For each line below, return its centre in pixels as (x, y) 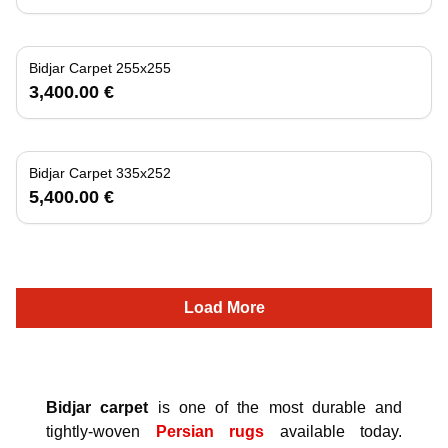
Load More (224, 307)
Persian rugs (209, 431)
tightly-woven (101, 431)
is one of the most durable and (275, 407)
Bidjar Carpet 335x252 (100, 172)
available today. (333, 431)
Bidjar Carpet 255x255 (100, 67)
